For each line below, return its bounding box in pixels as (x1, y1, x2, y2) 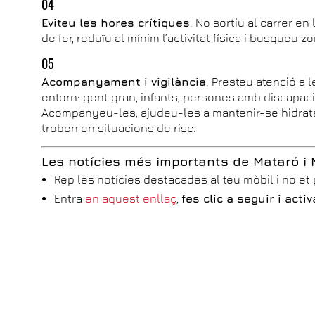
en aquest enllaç (85, 191, 177, 205)
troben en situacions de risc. (41, 121, 197, 134)
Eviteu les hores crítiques (41, 15, 191, 29)
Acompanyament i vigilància (41, 75, 207, 88)
